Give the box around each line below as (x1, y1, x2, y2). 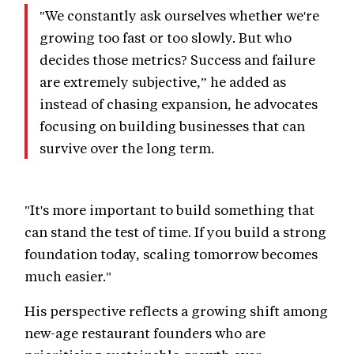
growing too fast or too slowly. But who (40, 28, 292, 46)
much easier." (24, 266, 111, 284)
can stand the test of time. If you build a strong (24, 222, 326, 240)
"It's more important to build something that (24, 200, 314, 218)
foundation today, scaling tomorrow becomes (24, 244, 318, 262)
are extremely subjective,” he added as (40, 72, 286, 90)
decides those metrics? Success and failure (40, 50, 315, 68)
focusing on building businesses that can (40, 116, 305, 134)
